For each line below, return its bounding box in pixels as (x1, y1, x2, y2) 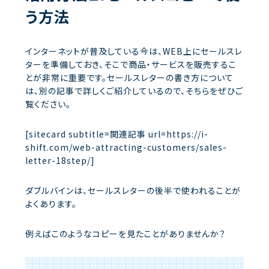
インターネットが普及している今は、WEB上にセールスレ (25, 45, 243, 58)
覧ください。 (25, 98, 71, 110)
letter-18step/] (25, 154, 95, 167)
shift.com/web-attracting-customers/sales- (25, 141, 227, 154)
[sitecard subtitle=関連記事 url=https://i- (25, 128, 208, 141)
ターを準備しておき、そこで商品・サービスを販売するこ (25, 58, 237, 71)
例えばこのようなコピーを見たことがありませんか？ (25, 228, 226, 240)
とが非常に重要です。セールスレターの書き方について (25, 71, 234, 84)
